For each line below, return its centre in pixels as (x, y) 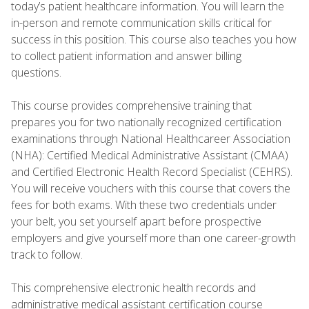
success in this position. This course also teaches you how (154, 39)
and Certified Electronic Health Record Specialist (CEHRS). (152, 171)
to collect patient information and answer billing (126, 56)
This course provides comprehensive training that (131, 105)
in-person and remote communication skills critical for (141, 22)
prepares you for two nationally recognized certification (146, 122)
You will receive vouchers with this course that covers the (151, 188)
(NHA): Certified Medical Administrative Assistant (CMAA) (150, 155)
